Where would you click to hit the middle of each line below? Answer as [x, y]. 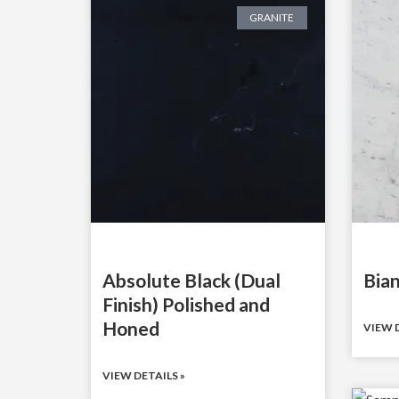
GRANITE [272, 17]
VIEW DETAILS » [144, 375]
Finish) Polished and [186, 304]
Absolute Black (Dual [191, 280]
